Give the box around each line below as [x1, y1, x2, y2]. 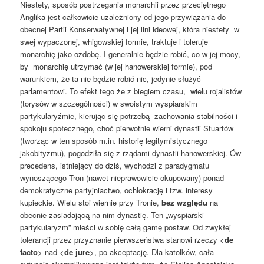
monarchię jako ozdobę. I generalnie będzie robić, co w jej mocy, [20, 48, 241, 60]
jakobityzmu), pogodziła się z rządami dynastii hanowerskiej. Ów [20, 147, 242, 159]
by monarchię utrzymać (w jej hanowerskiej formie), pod [20, 61, 213, 72]
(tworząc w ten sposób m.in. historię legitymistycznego [20, 135, 208, 147]
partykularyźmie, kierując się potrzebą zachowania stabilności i [20, 110, 238, 122]
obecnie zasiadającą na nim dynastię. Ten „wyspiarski [20, 209, 204, 221]
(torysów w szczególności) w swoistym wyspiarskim [20, 98, 198, 110]
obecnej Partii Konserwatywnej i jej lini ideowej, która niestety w [20, 24, 240, 35]
